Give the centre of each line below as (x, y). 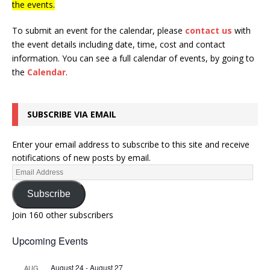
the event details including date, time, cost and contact (119, 44)
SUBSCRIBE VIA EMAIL (72, 114)
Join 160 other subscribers (63, 215)
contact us (209, 30)
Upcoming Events (50, 240)
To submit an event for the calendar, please (99, 30)
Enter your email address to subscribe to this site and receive (131, 144)
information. (37, 58)
